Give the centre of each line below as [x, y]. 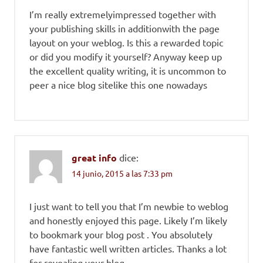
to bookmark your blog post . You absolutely [121, 235]
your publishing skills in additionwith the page [124, 28]
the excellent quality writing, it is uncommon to [128, 71]
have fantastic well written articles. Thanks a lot [128, 249]
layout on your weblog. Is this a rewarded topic [126, 43]
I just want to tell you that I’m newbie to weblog [129, 206]
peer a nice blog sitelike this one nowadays [118, 85]
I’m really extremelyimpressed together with [123, 14]
